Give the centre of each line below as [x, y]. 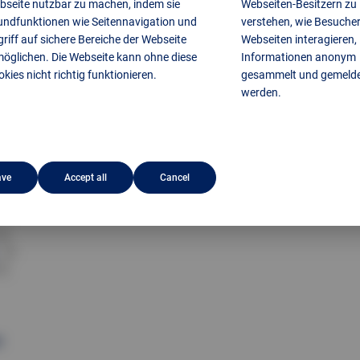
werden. [261, 92]
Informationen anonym [298, 57]
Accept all [86, 178]
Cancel [175, 178]
